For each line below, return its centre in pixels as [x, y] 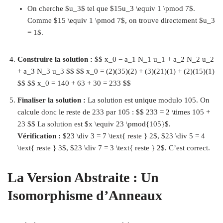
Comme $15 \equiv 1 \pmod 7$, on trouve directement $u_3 [121, 20]
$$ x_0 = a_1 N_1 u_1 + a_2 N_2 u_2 [153, 59]
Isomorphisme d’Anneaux [85, 195]
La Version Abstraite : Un [83, 177]
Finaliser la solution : [52, 100]
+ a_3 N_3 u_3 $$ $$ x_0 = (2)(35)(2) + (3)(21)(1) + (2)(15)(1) [116, 71]
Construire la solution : [55, 59]
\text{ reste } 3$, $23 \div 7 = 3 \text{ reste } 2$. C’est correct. [114, 148]
